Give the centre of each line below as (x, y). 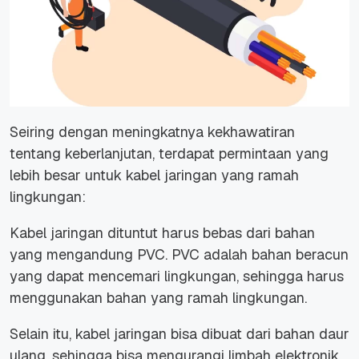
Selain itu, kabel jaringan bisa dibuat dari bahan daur (179, 334)
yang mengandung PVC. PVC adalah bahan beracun (179, 255)
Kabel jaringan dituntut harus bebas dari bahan (162, 233)
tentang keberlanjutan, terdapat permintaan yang (169, 154)
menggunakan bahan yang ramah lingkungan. (160, 298)
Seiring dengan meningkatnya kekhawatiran (152, 132)
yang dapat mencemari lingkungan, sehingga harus (177, 276)
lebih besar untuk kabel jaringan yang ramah (154, 175)
